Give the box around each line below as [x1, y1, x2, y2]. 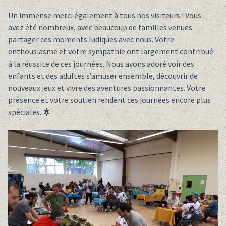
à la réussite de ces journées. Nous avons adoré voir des [8, 59, 194, 69]
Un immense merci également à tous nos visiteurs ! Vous [8, 10, 201, 20]
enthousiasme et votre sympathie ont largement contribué [8, 46, 213, 56]
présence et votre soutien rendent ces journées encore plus [8, 95, 211, 105]
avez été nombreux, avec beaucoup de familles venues [8, 22, 192, 32]
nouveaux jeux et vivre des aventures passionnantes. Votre [8, 83, 206, 93]
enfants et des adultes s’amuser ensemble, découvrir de [8, 71, 198, 81]
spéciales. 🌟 [8, 107, 51, 117]
